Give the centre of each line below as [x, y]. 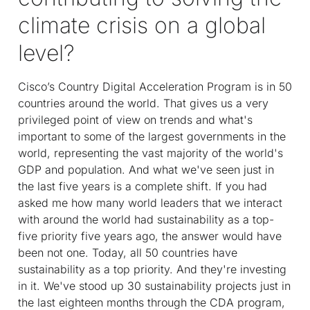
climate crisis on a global [142, 25]
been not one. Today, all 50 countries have [128, 252]
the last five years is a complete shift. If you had [143, 186]
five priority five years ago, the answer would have [150, 236]
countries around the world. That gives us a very [143, 103]
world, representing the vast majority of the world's [151, 153]
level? [46, 53]
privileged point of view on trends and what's [135, 119]
